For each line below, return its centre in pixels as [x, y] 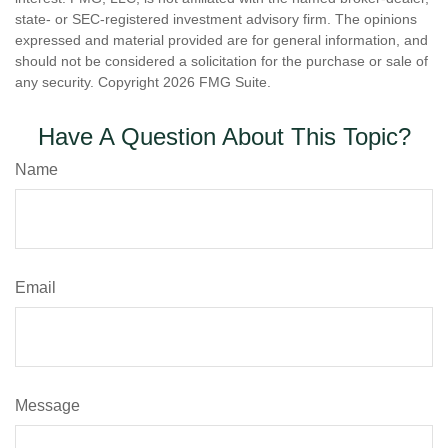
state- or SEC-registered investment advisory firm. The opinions [216, 19]
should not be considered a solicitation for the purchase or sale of [221, 61]
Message [47, 406]
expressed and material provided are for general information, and [221, 40]
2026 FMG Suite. [217, 82]
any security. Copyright [89, 82]
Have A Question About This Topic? [224, 137]
